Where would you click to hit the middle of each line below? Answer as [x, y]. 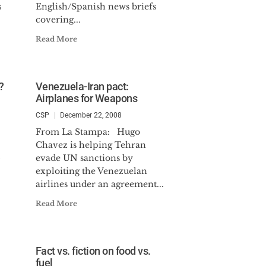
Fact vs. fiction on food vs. [93, 251]
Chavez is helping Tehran [91, 145]
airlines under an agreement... [99, 184]
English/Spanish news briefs [96, 7]
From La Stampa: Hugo [88, 132]
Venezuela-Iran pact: [82, 86]
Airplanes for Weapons [86, 98]
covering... [58, 20]
